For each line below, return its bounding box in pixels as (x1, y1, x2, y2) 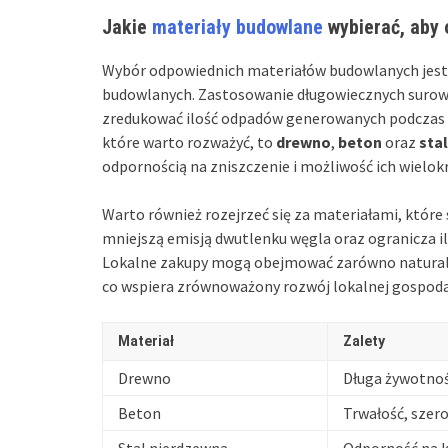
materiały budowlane (152, 14, 323, 39)
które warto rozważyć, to (102, 131, 276, 152)
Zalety (343, 332, 385, 349)
